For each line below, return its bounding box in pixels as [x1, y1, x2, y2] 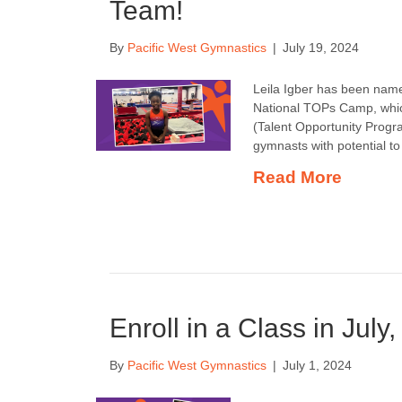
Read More [253, 168, 342, 187]
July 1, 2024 [283, 358, 352, 372]
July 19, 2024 [283, 40, 359, 55]
